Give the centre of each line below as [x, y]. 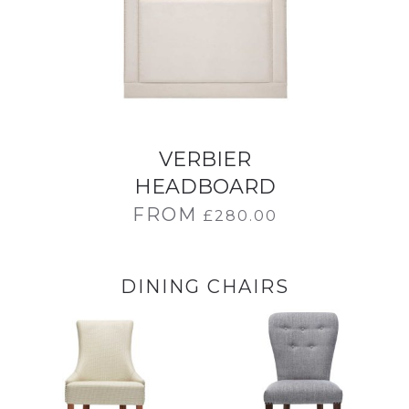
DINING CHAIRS [204, 287]
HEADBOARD [204, 187]
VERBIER [204, 159]
